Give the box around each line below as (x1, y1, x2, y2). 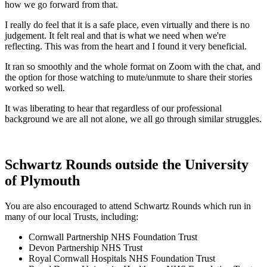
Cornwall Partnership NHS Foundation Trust (29, 232, 197, 243)
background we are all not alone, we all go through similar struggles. (5, 114, 262, 125)
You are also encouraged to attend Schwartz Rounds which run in (5, 201, 251, 212)
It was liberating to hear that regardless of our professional (5, 103, 222, 114)
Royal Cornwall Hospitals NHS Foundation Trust (29, 253, 215, 264)
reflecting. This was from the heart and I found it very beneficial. (5, 41, 247, 52)
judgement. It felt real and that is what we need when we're (5, 30, 226, 41)
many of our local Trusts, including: (5, 212, 138, 222)
